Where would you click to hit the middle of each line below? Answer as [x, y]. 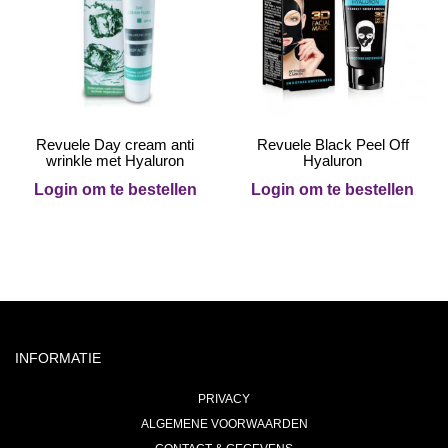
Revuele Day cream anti [115, 144]
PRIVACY [224, 399]
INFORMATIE [58, 358]
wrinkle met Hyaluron [115, 160]
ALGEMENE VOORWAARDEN [224, 424]
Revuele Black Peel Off [332, 144]
